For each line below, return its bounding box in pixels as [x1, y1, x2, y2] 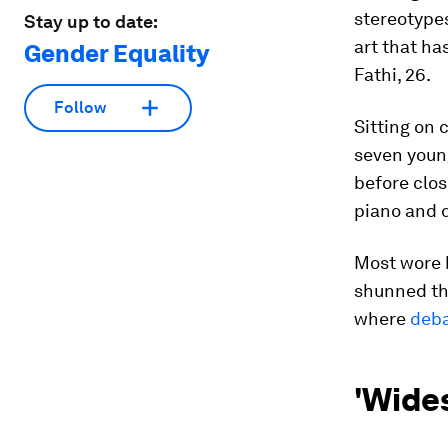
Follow [54, 98, 106, 118]
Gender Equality [24, 38, 209, 68]
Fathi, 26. [354, 64, 431, 85]
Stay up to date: [24, 10, 158, 32]
